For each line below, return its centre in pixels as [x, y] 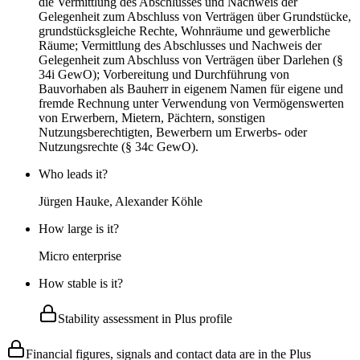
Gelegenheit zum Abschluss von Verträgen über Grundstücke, [195, 17]
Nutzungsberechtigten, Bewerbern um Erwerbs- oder [173, 133]
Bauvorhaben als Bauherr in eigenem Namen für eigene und [191, 89]
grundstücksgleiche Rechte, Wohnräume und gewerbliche [184, 31]
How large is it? [79, 229]
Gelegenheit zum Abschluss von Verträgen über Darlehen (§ [191, 60]
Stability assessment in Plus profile [145, 319]
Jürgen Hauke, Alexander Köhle [121, 202]
